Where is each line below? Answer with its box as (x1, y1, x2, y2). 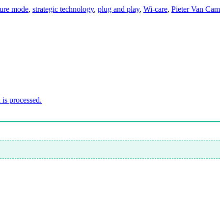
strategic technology (32, 4, 94, 13)
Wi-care (143, 4, 167, 13)
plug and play (98, 4, 139, 13)
